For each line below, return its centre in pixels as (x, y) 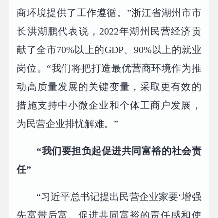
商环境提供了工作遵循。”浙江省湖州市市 (109, 13)
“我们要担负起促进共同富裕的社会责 (119, 151)
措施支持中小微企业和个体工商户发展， (109, 105)
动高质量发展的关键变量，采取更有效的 (109, 87)
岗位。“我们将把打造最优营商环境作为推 (109, 68)
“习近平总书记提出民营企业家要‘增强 (119, 196)
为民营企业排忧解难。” (68, 124)
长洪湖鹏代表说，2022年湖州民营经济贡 (109, 31)
